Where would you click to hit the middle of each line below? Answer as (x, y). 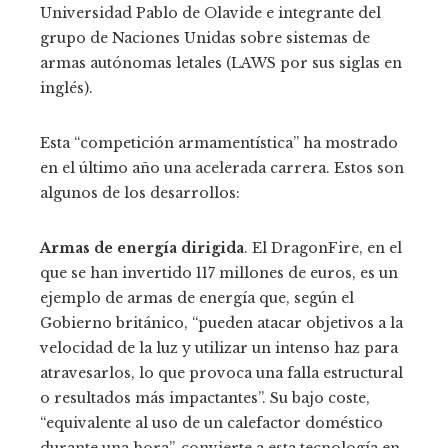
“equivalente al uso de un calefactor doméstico (211, 423)
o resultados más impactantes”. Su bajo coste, (205, 398)
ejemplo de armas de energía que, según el (197, 298)
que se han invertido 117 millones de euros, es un (219, 273)
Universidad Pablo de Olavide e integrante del (210, 13)
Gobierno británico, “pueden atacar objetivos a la (221, 323)
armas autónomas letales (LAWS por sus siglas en (221, 63)
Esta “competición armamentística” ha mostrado (219, 143)
